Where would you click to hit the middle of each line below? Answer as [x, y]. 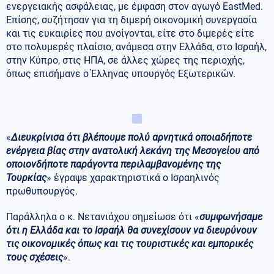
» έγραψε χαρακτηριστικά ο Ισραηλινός [133, 178]
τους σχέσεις [35, 257]
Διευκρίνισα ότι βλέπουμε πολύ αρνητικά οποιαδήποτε [131, 138]
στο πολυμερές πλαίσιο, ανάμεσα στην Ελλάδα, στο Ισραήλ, [136, 47]
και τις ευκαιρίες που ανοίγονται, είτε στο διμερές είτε [130, 34]
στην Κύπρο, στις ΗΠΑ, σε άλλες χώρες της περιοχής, [125, 61]
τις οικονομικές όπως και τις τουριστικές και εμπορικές [130, 244]
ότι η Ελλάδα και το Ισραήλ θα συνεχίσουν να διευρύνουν [131, 231]
